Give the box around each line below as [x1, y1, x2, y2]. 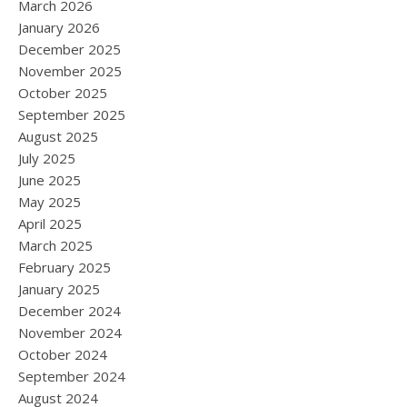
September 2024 [18, 367, 125, 385]
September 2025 [18, 105, 125, 124]
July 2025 [18, 149, 75, 167]
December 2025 [18, 40, 121, 58]
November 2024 [18, 323, 122, 342]
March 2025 [18, 236, 93, 254]
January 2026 [18, 18, 100, 36]
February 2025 [18, 258, 111, 276]
